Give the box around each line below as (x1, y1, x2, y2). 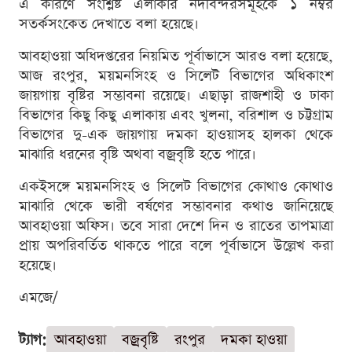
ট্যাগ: (19, 329, 46, 350)
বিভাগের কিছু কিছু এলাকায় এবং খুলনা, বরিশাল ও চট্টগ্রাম (19, 104, 333, 125)
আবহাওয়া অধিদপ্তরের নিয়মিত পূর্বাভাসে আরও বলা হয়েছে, (19, 46, 333, 66)
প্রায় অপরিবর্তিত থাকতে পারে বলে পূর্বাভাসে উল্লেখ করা (19, 235, 333, 255)
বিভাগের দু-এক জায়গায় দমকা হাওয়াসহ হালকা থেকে (19, 124, 333, 145)
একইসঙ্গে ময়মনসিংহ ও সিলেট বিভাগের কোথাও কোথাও (19, 176, 333, 196)
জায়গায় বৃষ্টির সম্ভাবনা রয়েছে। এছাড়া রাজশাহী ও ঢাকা (19, 85, 333, 105)
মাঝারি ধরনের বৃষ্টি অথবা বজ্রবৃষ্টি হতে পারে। (19, 144, 256, 164)
